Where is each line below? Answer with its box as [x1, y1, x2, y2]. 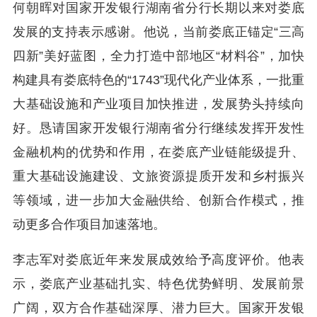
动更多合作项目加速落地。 [13, 217, 166, 231]
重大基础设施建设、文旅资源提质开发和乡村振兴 [13, 169, 304, 183]
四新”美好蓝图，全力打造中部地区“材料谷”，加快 [13, 49, 304, 63]
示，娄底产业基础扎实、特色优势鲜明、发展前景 [13, 277, 304, 291]
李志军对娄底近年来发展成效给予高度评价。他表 [13, 253, 304, 267]
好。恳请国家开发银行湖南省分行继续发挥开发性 [13, 121, 304, 135]
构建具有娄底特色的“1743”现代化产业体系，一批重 [13, 73, 304, 87]
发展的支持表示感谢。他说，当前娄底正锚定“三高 [13, 25, 304, 39]
